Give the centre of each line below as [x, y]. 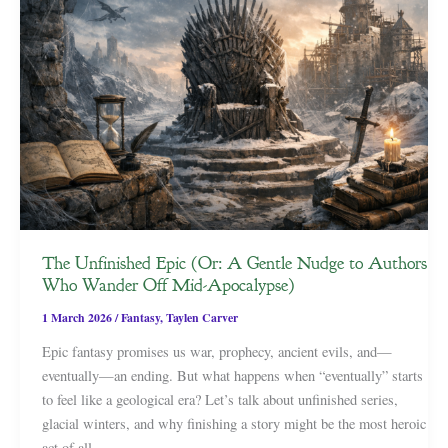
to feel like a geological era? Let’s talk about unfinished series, [219, 399]
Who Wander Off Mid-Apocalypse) [168, 284]
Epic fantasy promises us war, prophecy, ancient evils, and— [216, 351]
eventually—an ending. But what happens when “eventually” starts [232, 375]
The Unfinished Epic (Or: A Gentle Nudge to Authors [234, 262]
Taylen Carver [201, 317]
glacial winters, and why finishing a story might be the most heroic [233, 423]
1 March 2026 [78, 317]
